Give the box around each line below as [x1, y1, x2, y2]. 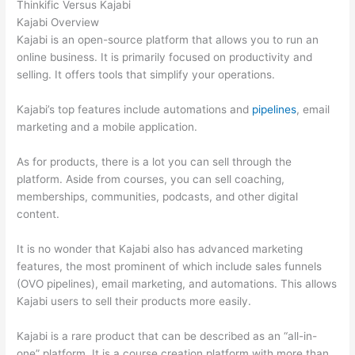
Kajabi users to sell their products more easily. [17, 294, 252, 307]
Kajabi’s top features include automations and [17, 102, 253, 116]
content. [17, 207, 60, 220]
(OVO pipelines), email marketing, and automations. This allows [17, 277, 338, 290]
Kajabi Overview [17, 16, 100, 29]
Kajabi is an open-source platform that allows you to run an [17, 33, 319, 47]
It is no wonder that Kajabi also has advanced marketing [17, 242, 303, 255]
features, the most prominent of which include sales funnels [17, 259, 323, 273]
